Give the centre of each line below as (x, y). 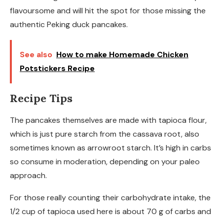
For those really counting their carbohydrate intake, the (110, 198)
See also (36, 55)
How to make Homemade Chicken (122, 55)
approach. (28, 176)
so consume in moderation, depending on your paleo (105, 162)
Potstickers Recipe (57, 69)
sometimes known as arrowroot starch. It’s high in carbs (110, 148)
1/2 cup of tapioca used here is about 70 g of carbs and (110, 212)
